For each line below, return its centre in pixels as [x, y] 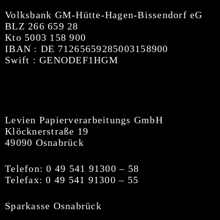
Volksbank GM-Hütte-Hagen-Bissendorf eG [104, 15]
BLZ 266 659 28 [42, 26]
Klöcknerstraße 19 [47, 131]
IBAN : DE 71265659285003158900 [87, 49]
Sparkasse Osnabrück [53, 206]
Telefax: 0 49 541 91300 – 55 [72, 180]
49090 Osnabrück [44, 142]
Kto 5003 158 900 [45, 37]
